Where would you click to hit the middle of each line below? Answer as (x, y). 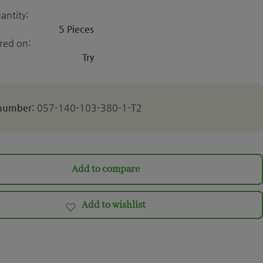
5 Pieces (76, 29)
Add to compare (105, 169)
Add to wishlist (114, 205)
